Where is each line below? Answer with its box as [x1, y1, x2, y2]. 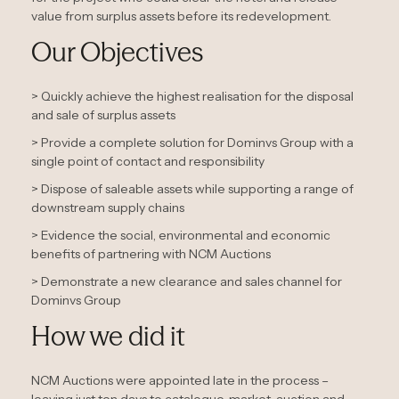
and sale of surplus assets [31, 106, 175, 123]
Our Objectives [31, 35, 203, 69]
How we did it [31, 319, 185, 353]
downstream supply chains [31, 199, 184, 216]
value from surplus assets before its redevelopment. [31, 7, 331, 24]
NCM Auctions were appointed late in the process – [31, 371, 329, 388]
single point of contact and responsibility [31, 152, 265, 169]
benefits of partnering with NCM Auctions [31, 245, 271, 262]
